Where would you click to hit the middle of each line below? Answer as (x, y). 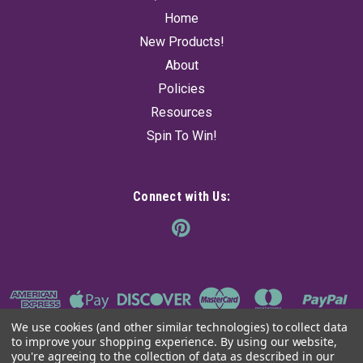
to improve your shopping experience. (116, 342)
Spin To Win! (181, 135)
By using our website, (279, 342)
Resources (181, 112)
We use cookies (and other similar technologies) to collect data (179, 327)
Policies (181, 88)
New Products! (181, 41)
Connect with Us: (181, 196)
